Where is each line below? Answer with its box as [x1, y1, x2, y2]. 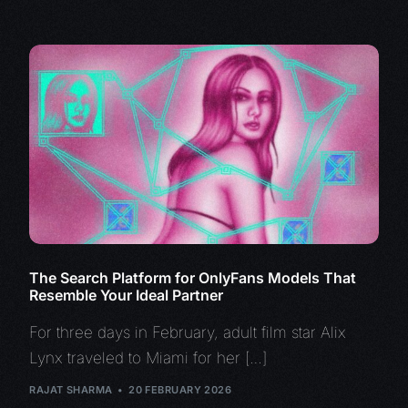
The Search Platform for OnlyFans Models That [29, 268, 357, 287]
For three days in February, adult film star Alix [29, 322, 347, 342]
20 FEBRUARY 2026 [128, 383, 232, 397]
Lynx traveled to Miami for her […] [29, 348, 268, 367]
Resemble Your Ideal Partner [29, 285, 224, 304]
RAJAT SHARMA [29, 383, 113, 397]
